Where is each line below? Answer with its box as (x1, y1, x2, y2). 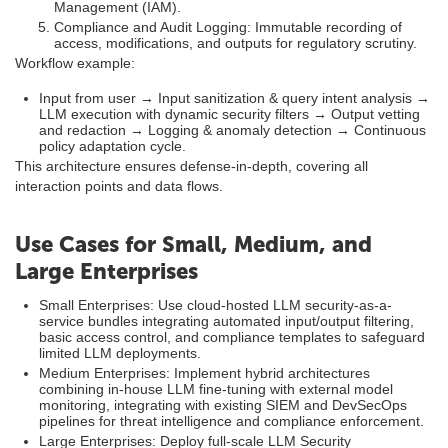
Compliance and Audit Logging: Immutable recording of (54, 19, 402, 35)
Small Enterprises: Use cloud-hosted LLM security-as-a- (39, 297, 392, 313)
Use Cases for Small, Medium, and (15, 231, 372, 258)
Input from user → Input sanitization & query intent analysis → (39, 90, 430, 106)
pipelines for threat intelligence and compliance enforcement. (39, 413, 424, 429)
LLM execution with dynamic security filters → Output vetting (39, 106, 420, 122)
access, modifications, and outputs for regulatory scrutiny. (54, 35, 417, 51)
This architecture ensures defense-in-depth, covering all (15, 158, 368, 174)
